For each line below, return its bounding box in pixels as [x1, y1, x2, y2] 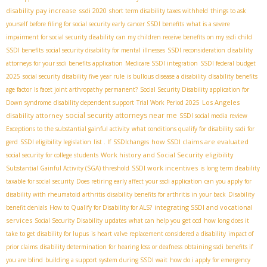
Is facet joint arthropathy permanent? [34, 85, 138, 94]
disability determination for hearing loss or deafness [40, 242, 182, 251]
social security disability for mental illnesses [46, 45, 165, 54]
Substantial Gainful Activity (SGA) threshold [6, 163, 129, 172]
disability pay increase [6, 5, 76, 15]
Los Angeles [202, 97, 240, 107]
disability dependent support [54, 98, 134, 107]
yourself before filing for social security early [6, 19, 125, 28]
